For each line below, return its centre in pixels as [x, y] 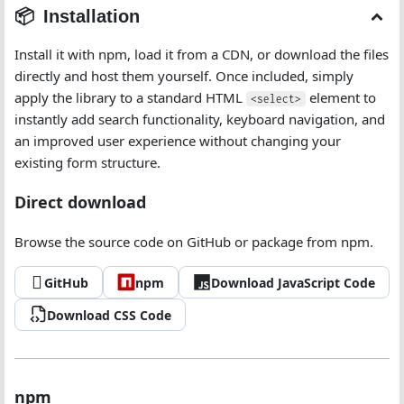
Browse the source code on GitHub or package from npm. [194, 242]
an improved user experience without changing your [178, 141]
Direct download [80, 202]
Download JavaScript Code [293, 282]
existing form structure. [87, 162]
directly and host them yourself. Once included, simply [184, 76]
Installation [92, 16]
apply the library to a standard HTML [130, 97]
